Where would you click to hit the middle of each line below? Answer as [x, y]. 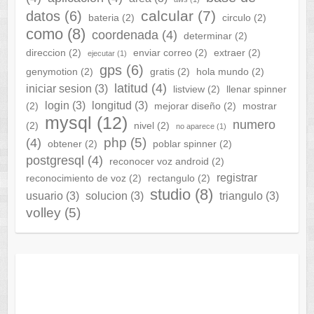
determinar [207, 36]
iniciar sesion [59, 89]
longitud [111, 106]
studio [170, 195]
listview [189, 89]
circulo [236, 18]
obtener [64, 144]
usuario [44, 196]
